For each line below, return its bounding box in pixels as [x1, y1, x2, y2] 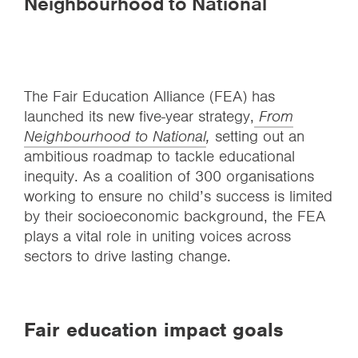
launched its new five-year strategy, [24, 106, 254, 126]
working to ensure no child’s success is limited [24, 186, 332, 206]
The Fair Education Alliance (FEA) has [24, 86, 275, 106]
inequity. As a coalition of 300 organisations [24, 166, 314, 186]
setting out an [210, 126, 304, 146]
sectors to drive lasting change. [24, 246, 231, 266]
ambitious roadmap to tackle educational [24, 146, 295, 166]
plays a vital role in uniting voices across [24, 226, 291, 246]
